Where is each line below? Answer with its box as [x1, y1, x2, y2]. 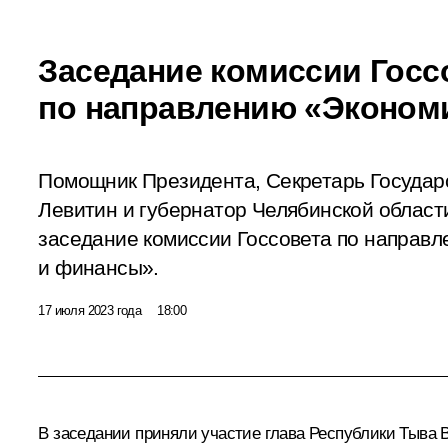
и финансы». [38, 255, 159, 280]
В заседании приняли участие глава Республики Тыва [38, 423, 441, 443]
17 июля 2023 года [38, 302, 142, 318]
